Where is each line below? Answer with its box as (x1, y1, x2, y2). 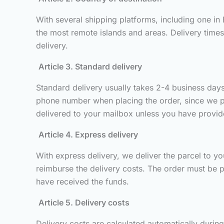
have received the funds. (36, 176, 129, 186)
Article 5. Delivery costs (38, 197, 129, 207)
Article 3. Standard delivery (38, 61, 142, 71)
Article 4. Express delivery (38, 129, 138, 139)
